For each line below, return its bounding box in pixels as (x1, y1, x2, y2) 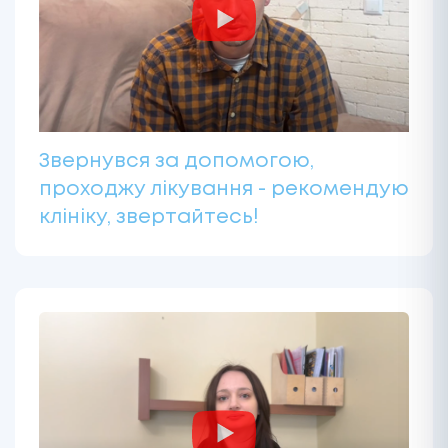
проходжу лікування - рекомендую (39, 180, 409, 200)
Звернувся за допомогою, (39, 152, 314, 172)
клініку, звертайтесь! (39, 208, 259, 228)
